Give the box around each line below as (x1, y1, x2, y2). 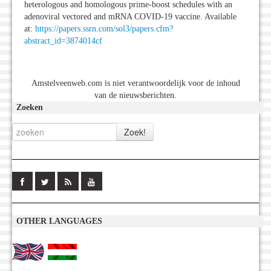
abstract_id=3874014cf (24, 36, 102, 46)
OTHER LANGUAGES (16, 217, 102, 226)
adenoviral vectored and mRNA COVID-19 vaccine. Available (24, 12, 237, 22)
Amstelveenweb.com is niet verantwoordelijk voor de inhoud (31, 79, 240, 88)
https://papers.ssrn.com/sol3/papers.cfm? (35, 24, 173, 34)
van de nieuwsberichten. (94, 91, 177, 100)
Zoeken (16, 103, 43, 113)
